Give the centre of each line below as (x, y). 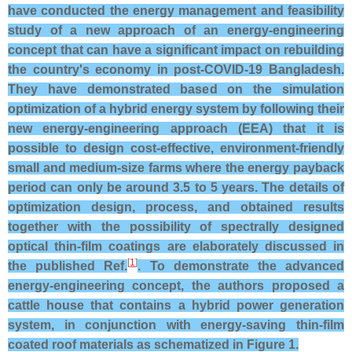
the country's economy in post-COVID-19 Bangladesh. (176, 70)
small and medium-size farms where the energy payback (176, 168)
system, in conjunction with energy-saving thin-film (176, 325)
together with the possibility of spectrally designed (176, 227)
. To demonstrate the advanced (241, 266)
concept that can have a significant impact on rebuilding (176, 50)
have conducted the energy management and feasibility (176, 11)
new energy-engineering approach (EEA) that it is (176, 128)
